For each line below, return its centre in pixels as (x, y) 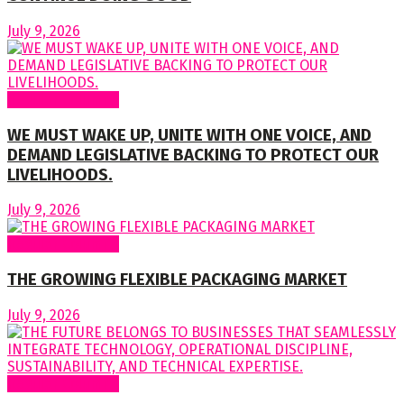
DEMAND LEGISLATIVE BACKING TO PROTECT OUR (193, 155)
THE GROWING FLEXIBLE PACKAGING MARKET (177, 280)
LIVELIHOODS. (60, 174)
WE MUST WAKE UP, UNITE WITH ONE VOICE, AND (189, 135)
